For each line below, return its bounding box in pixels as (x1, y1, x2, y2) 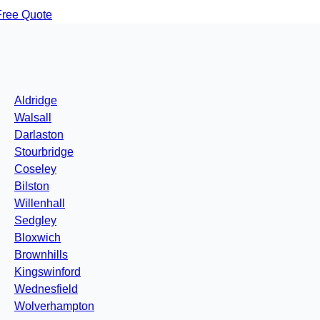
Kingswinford (14, 266, 81, 279)
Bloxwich (14, 231, 61, 244)
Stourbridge (14, 146, 74, 159)
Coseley (14, 163, 56, 176)
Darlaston (14, 129, 64, 141)
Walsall (14, 111, 51, 124)
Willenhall (14, 197, 65, 210)
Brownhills (14, 249, 68, 261)
